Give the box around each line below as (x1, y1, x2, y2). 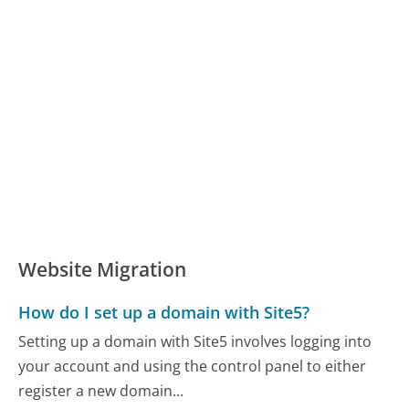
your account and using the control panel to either (18, 355, 367, 376)
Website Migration (18, 257, 187, 283)
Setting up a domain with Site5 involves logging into (18, 330, 372, 351)
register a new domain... (18, 380, 184, 401)
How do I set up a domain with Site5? (18, 301, 310, 324)
